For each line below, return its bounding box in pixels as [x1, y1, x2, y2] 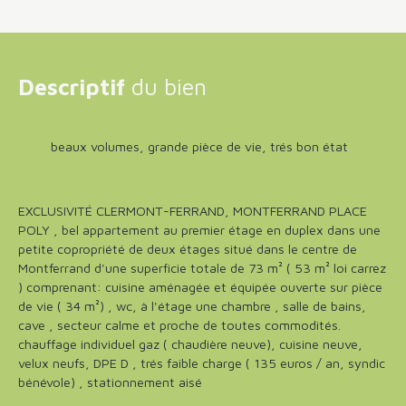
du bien [131, 72, 207, 100]
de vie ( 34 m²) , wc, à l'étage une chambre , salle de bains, [18, 297, 366, 314]
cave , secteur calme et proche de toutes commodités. [18, 316, 341, 333]
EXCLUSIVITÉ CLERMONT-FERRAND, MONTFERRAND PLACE [18, 202, 367, 218]
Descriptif [18, 72, 131, 100]
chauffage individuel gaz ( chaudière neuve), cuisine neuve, [18, 335, 362, 352]
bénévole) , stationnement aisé [18, 373, 206, 390]
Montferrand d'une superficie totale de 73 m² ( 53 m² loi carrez [18, 259, 386, 275]
